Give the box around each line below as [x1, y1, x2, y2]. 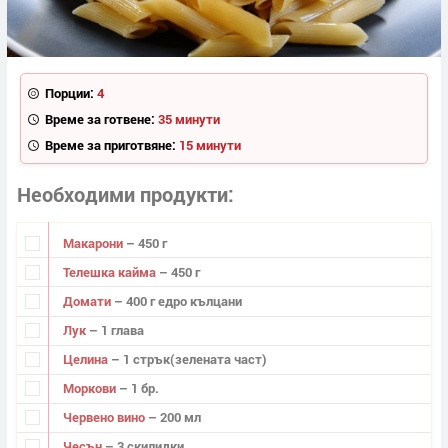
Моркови [62, 379, 119, 398]
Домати [62, 292, 114, 310]
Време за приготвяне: [44, 135, 176, 154]
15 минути [178, 135, 241, 154]
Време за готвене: [44, 109, 155, 128]
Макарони [62, 233, 126, 252]
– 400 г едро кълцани [113, 292, 242, 310]
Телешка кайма [62, 262, 159, 281]
